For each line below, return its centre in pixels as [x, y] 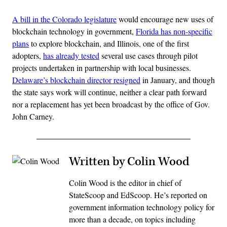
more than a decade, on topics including [132, 219]
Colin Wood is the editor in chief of [125, 182]
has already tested [71, 55]
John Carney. [33, 116]
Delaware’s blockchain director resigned [76, 80]
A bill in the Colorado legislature [64, 19]
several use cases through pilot [148, 55]
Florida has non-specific [174, 31]
